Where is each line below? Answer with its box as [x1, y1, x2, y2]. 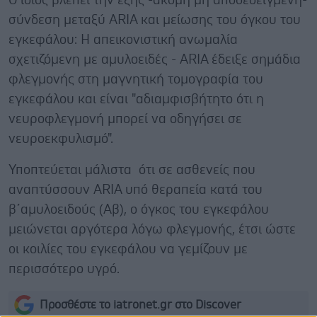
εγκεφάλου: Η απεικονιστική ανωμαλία [8, 33, 238, 47]
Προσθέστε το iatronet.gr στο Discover [40, 299, 241, 311]
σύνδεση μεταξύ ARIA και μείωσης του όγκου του [8, 13, 301, 27]
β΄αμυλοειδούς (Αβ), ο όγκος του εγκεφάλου [8, 202, 269, 217]
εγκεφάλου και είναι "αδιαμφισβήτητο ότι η [8, 92, 264, 106]
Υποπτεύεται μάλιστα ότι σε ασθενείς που [8, 163, 255, 177]
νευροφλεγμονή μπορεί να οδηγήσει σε [8, 112, 242, 126]
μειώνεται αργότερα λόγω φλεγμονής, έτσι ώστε [8, 222, 296, 236]
